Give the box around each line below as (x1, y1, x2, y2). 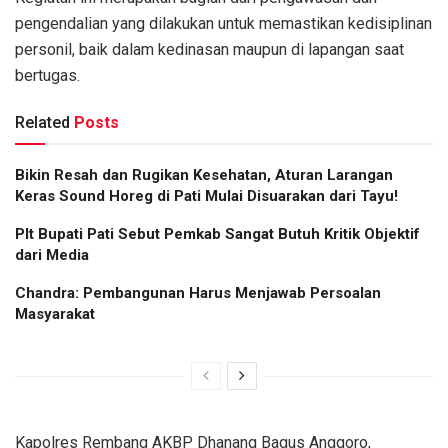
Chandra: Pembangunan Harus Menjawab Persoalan (15, 283, 381, 302)
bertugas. (15, 65, 80, 85)
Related (15, 112, 70, 132)
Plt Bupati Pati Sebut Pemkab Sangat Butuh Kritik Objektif (15, 224, 420, 243)
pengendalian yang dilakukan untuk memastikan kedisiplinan (15, 13, 432, 33)
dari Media (15, 245, 89, 264)
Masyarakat (15, 304, 95, 323)
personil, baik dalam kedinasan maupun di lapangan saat (15, 39, 404, 59)
